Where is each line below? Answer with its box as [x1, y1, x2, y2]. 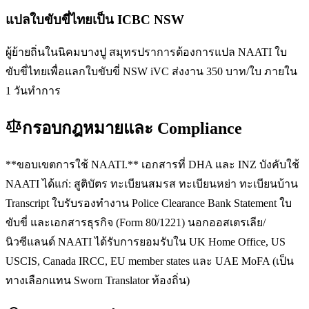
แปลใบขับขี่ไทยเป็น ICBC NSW [6, 12, 184, 27]
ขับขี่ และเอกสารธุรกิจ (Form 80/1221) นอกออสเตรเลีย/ [6, 216, 266, 228]
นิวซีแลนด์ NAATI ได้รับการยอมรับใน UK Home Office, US [6, 235, 286, 248]
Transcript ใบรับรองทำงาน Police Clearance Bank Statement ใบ [6, 197, 292, 209]
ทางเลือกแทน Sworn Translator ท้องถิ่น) [6, 274, 190, 286]
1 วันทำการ [6, 84, 61, 97]
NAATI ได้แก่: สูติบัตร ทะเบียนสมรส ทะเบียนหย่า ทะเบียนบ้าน [6, 177, 298, 190]
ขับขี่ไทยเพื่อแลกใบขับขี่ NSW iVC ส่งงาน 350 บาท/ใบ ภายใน [6, 65, 297, 77]
